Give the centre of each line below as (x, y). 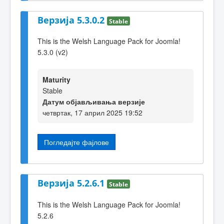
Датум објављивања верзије (94, 101)
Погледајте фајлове (76, 142)
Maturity (56, 79)
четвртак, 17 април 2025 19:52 (92, 112)
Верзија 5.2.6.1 (72, 183)
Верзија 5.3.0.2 (72, 20)
